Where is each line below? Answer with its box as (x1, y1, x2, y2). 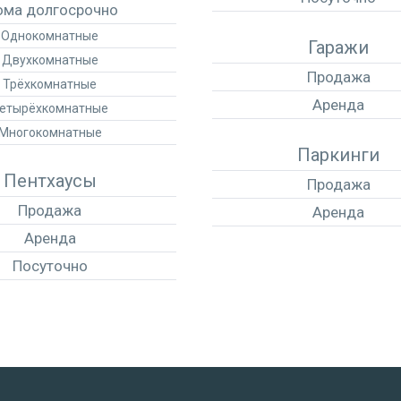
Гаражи (308, 37, 370, 58)
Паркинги (297, 144, 380, 166)
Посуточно (12, 257, 88, 275)
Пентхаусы (3, 170, 97, 192)
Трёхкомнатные (3, 77, 98, 91)
